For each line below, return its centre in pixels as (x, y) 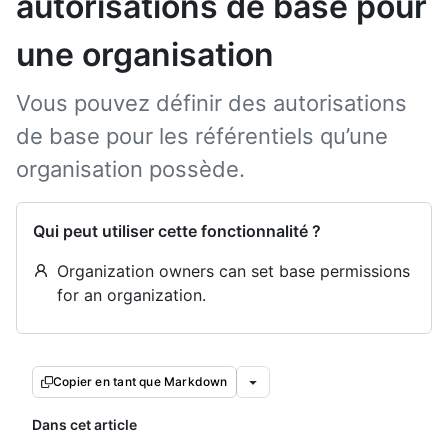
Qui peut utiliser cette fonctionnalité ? (177, 231)
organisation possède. (130, 169)
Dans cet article (84, 424)
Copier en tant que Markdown (140, 381)
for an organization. (131, 295)
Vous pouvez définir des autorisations (211, 103)
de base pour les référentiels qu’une (202, 136)
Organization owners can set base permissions (233, 271)
